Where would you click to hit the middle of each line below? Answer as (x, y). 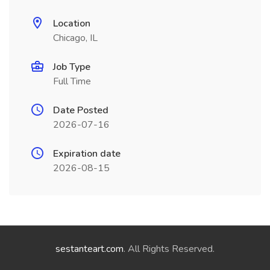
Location (72, 24)
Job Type (72, 67)
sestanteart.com (89, 249)
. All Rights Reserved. (169, 249)
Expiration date (87, 154)
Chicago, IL (75, 38)
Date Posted (81, 110)
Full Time (72, 81)
